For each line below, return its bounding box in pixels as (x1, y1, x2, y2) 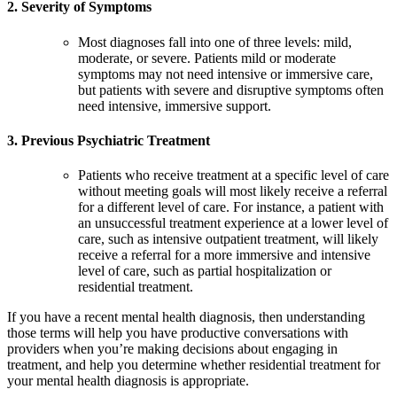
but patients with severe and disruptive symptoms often (78, 82, 384, 97)
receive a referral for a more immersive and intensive (78, 247, 370, 263)
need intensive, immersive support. (78, 97, 271, 113)
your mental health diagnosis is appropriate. (7, 373, 249, 389)
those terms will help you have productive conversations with (7, 325, 348, 341)
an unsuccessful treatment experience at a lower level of (78, 215, 388, 231)
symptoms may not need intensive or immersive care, (78, 66, 373, 82)
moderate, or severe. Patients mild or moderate (78, 50, 336, 66)
